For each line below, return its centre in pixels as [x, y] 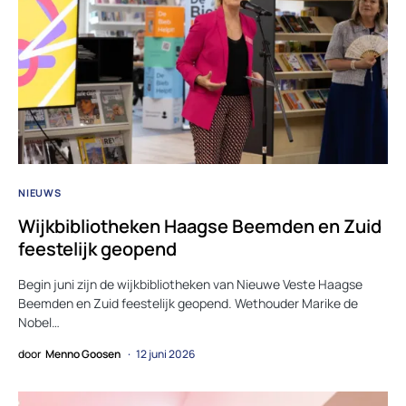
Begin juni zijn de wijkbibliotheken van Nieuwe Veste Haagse [190, 284]
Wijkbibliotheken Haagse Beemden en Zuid [200, 226]
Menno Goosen [83, 353]
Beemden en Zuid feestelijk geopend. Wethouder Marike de [188, 303]
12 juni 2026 [165, 353]
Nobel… [39, 322]
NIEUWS [40, 192]
